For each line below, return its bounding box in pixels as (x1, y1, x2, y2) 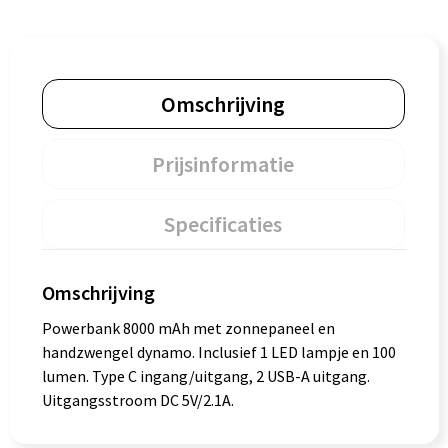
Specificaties (164, 210, 282, 238)
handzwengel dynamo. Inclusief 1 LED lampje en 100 (41, 342, 396, 362)
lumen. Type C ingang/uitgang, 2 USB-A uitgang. (41, 366, 370, 386)
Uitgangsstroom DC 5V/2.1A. (41, 390, 234, 410)
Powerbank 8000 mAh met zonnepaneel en (41, 318, 335, 338)
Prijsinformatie (152, 150, 294, 178)
